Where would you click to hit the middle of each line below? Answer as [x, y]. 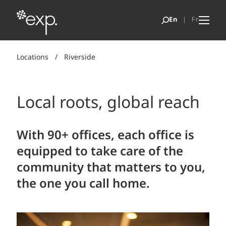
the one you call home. [83, 184]
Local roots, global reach [108, 103]
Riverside [80, 58]
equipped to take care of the [100, 152]
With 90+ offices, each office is [105, 136]
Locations [33, 58]
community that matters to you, [111, 168]
